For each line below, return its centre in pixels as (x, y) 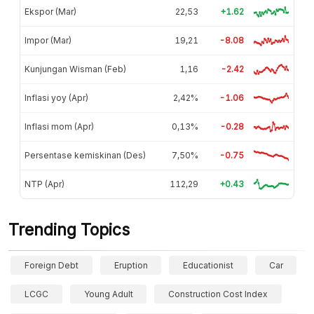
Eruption (131, 266)
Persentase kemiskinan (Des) (85, 156)
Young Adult (108, 294)
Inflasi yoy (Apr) (56, 98)
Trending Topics (69, 230)
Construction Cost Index (218, 294)
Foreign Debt (52, 266)
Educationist (209, 266)
